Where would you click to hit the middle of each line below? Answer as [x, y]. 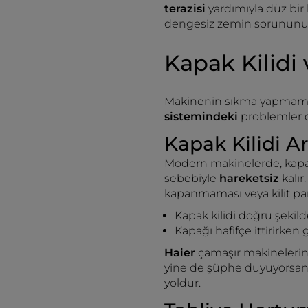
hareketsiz [251, 178]
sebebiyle [192, 178]
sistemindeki [201, 117]
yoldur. [183, 283]
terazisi [186, 9]
